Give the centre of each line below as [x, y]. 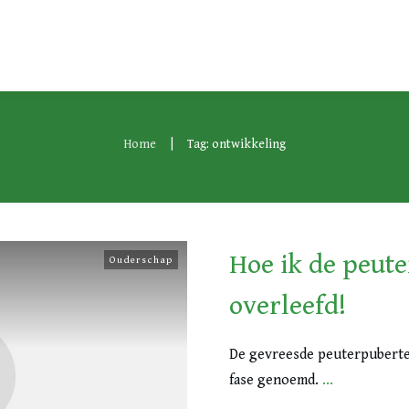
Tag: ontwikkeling [236, 144]
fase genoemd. [276, 380]
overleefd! [288, 306]
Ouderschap [141, 260]
